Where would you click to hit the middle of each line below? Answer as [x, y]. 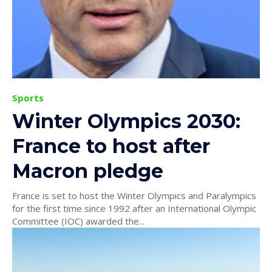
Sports [28, 98]
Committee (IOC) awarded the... [78, 221]
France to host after [111, 146]
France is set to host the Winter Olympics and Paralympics [134, 196]
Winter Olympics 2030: [126, 121]
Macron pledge [88, 171]
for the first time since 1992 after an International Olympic [134, 209]
